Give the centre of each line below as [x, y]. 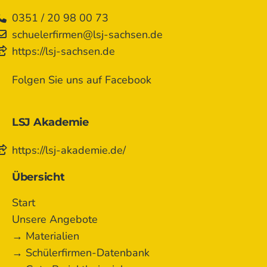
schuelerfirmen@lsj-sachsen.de [87, 34]
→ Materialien [46, 236]
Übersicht [38, 177]
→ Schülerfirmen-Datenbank [81, 253]
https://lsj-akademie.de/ [69, 150]
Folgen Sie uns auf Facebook [82, 80]
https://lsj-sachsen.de [63, 51]
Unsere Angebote [55, 220]
